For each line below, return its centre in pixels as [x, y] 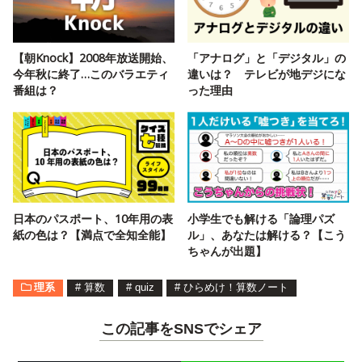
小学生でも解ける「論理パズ [261, 218]
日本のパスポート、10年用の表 [93, 218]
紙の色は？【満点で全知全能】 [92, 234]
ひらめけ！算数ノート [236, 288]
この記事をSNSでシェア [181, 328]
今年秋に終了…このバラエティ [91, 74]
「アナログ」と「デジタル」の [267, 58]
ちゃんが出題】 [227, 250]
